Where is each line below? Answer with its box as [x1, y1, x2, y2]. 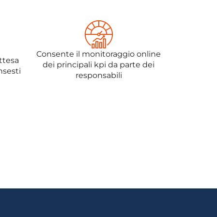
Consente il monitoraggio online [36, 49, 161, 59]
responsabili [75, 71, 122, 80]
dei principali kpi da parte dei [43, 60, 155, 70]
